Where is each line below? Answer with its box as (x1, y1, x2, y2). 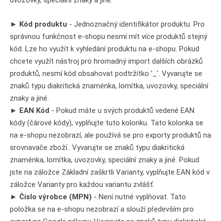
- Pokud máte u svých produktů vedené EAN (51, 106, 194, 115)
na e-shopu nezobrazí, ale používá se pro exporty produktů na (10, 130, 211, 140)
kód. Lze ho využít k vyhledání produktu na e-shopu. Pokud (10, 44, 199, 53)
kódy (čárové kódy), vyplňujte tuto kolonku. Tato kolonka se (10, 118, 203, 127)
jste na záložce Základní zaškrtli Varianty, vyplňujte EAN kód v (10, 167, 210, 177)
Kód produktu (17, 19, 67, 29)
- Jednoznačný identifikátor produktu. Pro (67, 19, 205, 29)
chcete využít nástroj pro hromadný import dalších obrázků (10, 56, 203, 66)
